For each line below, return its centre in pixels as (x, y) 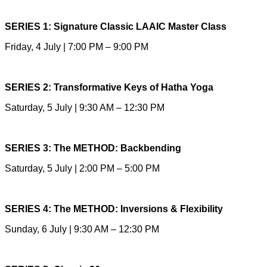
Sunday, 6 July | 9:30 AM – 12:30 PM (82, 229)
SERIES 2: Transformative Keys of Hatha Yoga (109, 87)
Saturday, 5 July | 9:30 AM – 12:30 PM (85, 107)
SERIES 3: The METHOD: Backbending (93, 148)
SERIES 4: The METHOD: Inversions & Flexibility (114, 209)
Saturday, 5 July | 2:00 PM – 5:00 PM (82, 168)
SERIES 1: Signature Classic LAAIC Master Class (116, 26)
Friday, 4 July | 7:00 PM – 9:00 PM (77, 46)
